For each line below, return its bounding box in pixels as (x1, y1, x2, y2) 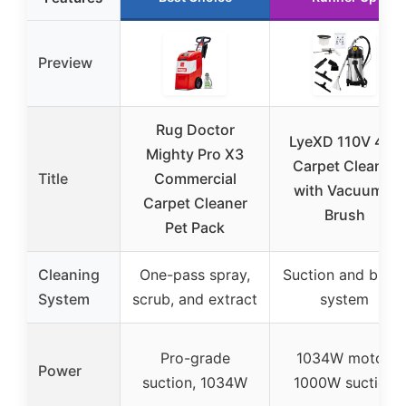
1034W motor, (296, 349, 392, 368)
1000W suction (294, 373, 395, 392)
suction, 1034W (142, 373, 247, 392)
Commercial (153, 169, 237, 188)
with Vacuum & (293, 181, 396, 200)
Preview (38, 53, 92, 72)
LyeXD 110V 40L (288, 132, 401, 151)
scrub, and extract (132, 290, 257, 309)
